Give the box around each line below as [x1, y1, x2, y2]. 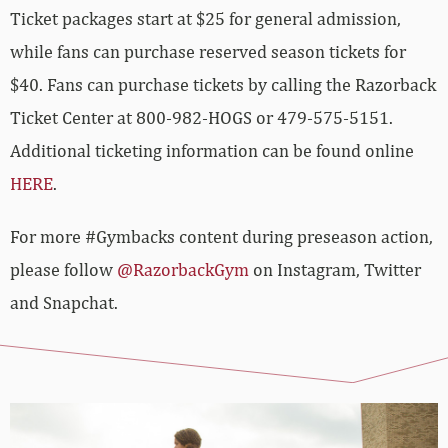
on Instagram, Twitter [249, 258, 421, 280]
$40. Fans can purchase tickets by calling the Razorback [10, 73, 436, 95]
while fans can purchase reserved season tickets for [10, 40, 406, 62]
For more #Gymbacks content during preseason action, [10, 225, 433, 247]
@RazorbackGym [117, 258, 249, 280]
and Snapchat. [10, 291, 118, 313]
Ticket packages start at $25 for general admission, [10, 7, 401, 29]
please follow [10, 258, 117, 280]
